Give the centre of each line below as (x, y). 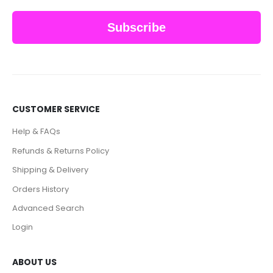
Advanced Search (48, 208)
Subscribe (136, 27)
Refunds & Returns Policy (61, 151)
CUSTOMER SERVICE (56, 109)
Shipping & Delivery (50, 170)
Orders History (41, 189)
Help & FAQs (36, 132)
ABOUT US (34, 262)
